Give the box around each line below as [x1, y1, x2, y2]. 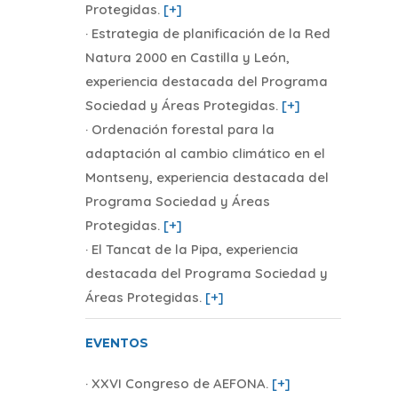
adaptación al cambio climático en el [84, 145, 325, 163]
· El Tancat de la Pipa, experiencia [84, 241, 298, 259]
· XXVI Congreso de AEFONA [84, 374, 266, 392]
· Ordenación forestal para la [84, 121, 275, 139]
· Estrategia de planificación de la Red [84, 25, 330, 43]
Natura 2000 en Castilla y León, [84, 49, 290, 67]
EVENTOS [84, 335, 148, 350]
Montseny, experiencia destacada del [84, 169, 329, 187]
